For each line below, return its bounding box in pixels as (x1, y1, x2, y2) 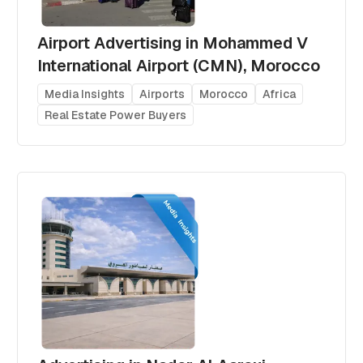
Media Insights (45, 86, 126, 101)
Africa (263, 86, 297, 101)
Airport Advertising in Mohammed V (37, 32, 309, 53)
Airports (139, 86, 186, 101)
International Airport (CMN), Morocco (37, 54, 321, 76)
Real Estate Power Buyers (45, 107, 187, 122)
